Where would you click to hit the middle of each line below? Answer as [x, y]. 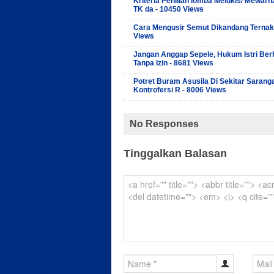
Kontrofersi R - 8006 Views [180, 90]
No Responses [164, 124]
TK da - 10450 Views [168, 9]
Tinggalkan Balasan [175, 153]
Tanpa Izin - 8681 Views [173, 63]
